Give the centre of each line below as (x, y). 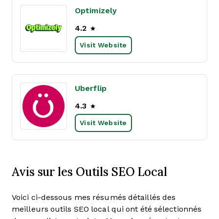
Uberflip (91, 88)
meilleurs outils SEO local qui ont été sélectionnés (107, 209)
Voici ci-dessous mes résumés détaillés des (94, 197)
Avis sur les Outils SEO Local (90, 172)
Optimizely (96, 11)
